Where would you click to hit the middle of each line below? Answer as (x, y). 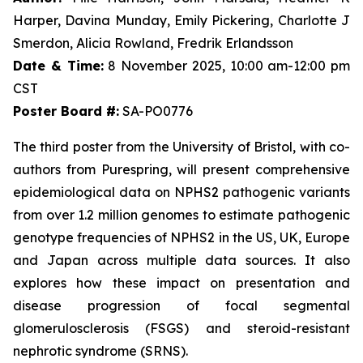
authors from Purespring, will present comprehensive (181, 169)
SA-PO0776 (156, 111)
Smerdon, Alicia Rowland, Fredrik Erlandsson (153, 43)
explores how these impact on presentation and (181, 283)
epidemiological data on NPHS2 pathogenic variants (181, 192)
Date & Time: (58, 66)
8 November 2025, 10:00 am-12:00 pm (226, 66)
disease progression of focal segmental (181, 305)
